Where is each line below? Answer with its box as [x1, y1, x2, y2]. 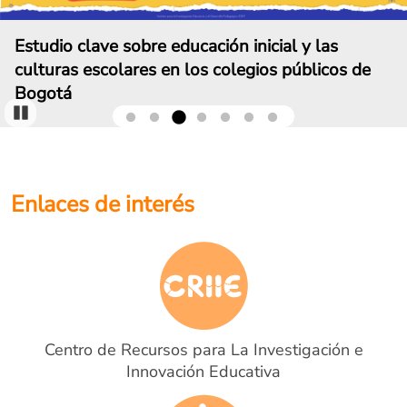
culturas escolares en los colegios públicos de [15, 58, 371, 82]
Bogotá [15, 82, 72, 105]
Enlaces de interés [11, 189, 194, 220]
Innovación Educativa [126, 361, 281, 382]
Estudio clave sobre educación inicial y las [15, 35, 338, 58]
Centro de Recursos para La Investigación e [44, 339, 363, 361]
